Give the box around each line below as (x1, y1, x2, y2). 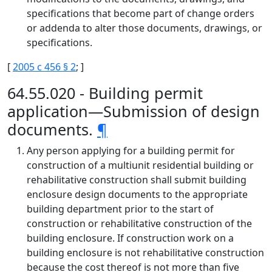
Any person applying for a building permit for (27, 144, 235, 157)
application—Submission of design (7, 101, 260, 121)
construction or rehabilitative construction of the (27, 217, 252, 230)
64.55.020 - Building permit (7, 83, 203, 103)
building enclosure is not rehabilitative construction (27, 246, 264, 259)
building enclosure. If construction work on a (27, 231, 234, 245)
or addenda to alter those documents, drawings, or (27, 21, 262, 35)
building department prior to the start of (27, 202, 214, 216)
